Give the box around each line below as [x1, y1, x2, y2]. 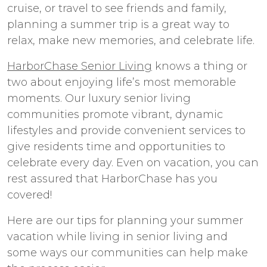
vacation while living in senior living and [7, 229, 228, 243]
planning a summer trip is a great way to [7, 17, 229, 31]
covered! [7, 188, 52, 201]
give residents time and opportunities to [7, 139, 225, 153]
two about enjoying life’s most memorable [7, 75, 236, 89]
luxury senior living [88, 91, 191, 105]
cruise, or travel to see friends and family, [7, 1, 226, 15]
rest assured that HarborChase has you [7, 172, 218, 185]
